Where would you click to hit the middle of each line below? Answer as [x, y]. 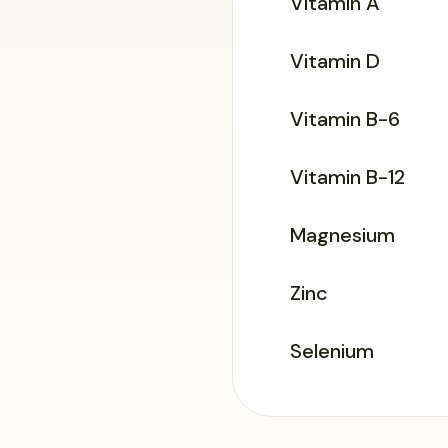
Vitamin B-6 [345, 119]
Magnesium [342, 235]
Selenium [332, 351]
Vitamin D [335, 61]
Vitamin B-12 [347, 177]
